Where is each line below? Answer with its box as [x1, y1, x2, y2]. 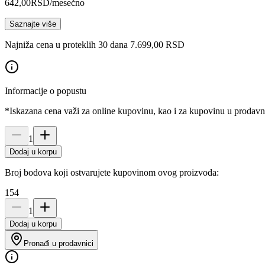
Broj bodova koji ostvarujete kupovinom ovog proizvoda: [5, 167, 219, 177]
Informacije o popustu [5, 85, 86, 96]
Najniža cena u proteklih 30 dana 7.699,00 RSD [5, 39, 185, 50]
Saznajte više [9, 19, 56, 28]
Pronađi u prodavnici [24, 238, 93, 248]
